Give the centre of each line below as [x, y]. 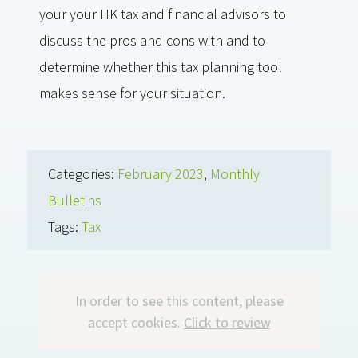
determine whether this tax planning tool [161, 67]
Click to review [227, 322]
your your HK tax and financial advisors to [163, 14]
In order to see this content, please [179, 301]
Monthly [235, 174]
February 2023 [161, 174]
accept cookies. [135, 322]
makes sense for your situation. [132, 93]
